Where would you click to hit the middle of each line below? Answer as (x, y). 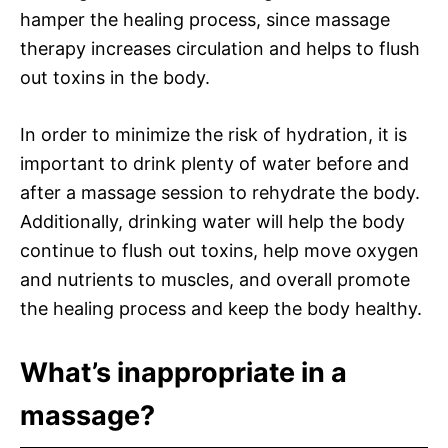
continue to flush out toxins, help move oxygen (219, 250)
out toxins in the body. (115, 77)
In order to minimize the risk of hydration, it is (213, 134)
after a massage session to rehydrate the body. (220, 192)
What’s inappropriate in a (183, 372)
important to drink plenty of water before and (214, 163)
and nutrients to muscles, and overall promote (215, 279)
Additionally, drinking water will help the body (212, 221)
